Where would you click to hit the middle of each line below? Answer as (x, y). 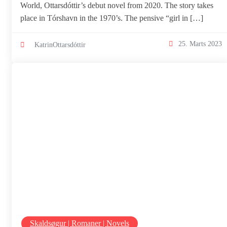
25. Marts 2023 (200, 43)
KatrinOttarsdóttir (60, 44)
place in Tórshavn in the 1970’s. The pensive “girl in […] (112, 18)
